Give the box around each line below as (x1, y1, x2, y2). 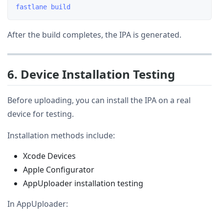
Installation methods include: (7, 130, 115, 141)
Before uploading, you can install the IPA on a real (7, 95, 191, 106)
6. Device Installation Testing (7, 66, 175, 82)
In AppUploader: (7, 198, 68, 210)
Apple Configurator (23, 164, 94, 175)
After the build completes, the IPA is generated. (7, 29, 181, 40)
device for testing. (7, 109, 74, 120)
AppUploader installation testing (23, 178, 143, 189)
